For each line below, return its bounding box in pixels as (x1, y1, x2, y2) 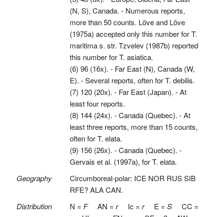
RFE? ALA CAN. (69, 185, 123, 195)
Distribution (16, 201, 52, 212)
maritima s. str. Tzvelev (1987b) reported (69, 40, 198, 51)
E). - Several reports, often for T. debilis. (69, 75, 195, 86)
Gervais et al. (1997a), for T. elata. (69, 156, 177, 167)
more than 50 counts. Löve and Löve (69, 17, 185, 28)
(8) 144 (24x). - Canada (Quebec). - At (69, 110, 190, 121)
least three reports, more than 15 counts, (69, 122, 198, 132)
